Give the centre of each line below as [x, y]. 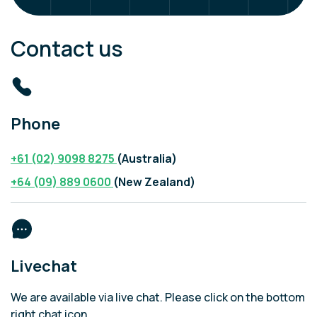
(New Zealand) [154, 182]
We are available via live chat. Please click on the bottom [158, 298]
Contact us [67, 49]
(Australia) [147, 159]
